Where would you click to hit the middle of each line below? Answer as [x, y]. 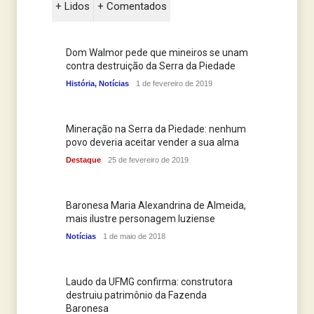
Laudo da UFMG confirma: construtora [149, 282]
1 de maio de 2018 [134, 237]
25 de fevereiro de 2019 [148, 160]
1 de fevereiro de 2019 [174, 84]
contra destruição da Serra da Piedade [151, 66]
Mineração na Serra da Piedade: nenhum [156, 129]
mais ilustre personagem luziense [141, 219]
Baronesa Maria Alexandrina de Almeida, [156, 206]
